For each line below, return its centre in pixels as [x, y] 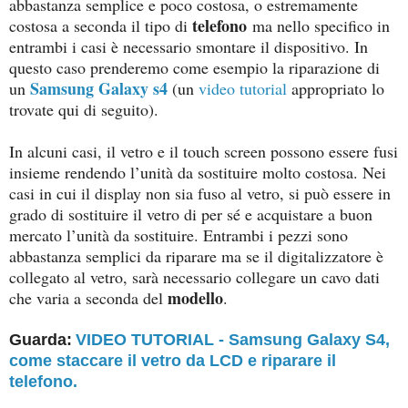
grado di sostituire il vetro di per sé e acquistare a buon [191, 214]
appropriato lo [336, 88]
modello [195, 297]
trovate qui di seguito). [87, 109]
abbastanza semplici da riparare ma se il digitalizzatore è [196, 255]
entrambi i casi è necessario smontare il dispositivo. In [189, 46]
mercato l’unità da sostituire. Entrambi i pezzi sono [178, 235]
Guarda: [41, 339]
